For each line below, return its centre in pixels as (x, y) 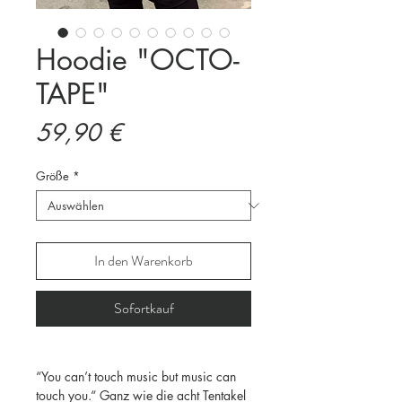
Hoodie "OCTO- (138, 60)
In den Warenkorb (144, 261)
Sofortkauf (144, 308)
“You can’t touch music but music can (136, 376)
